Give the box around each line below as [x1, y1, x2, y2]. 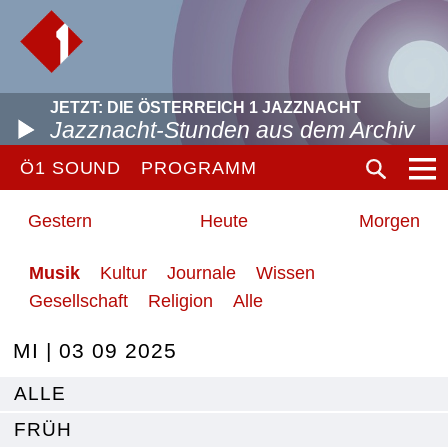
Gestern [28, 211, 92, 231]
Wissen [256, 263, 315, 283]
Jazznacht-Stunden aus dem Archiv [50, 117, 415, 143]
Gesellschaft [29, 291, 128, 311]
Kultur [100, 263, 147, 283]
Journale [167, 263, 236, 283]
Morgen [358, 211, 420, 231]
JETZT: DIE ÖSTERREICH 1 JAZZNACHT [50, 99, 361, 116]
